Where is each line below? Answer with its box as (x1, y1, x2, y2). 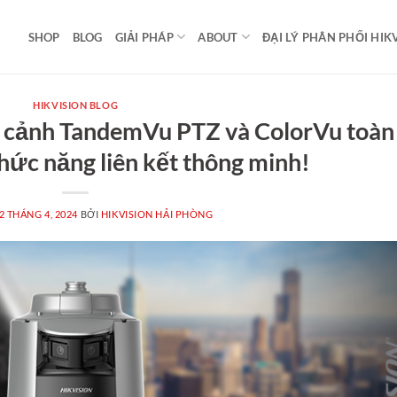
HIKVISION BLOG (33, 99, 119, 111)
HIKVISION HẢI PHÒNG (100, 207, 214, 220)
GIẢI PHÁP (114, 29, 174, 44)
